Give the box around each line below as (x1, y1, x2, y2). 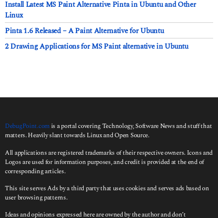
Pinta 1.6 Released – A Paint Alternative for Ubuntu (5, 25, 164, 37)
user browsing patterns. (5, 192, 68, 202)
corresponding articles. (5, 166, 66, 176)
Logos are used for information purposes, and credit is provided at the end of (5, 157, 204, 167)
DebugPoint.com (5, 121, 50, 131)
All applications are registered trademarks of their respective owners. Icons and (5, 147, 213, 158)
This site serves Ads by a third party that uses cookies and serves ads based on (5, 183, 209, 193)
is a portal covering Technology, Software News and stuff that (50, 121, 212, 131)
